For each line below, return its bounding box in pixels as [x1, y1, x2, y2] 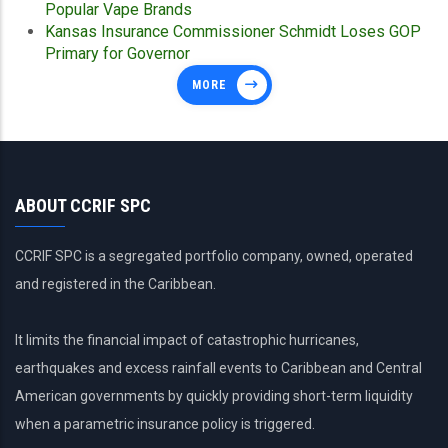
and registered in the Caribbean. [15, 276, 216, 293]
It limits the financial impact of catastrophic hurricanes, [15, 332, 359, 349]
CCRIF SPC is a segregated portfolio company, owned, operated [15, 248, 413, 265]
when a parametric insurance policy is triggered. [15, 416, 315, 433]
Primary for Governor [45, 44, 190, 64]
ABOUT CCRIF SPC [15, 195, 151, 217]
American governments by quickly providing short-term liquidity [15, 388, 413, 405]
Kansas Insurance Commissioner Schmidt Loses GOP [45, 22, 421, 42]
